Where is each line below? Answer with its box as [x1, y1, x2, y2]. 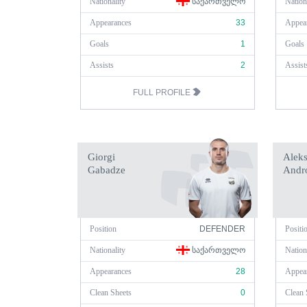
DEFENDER [199, 224, 245, 234]
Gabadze [88, 164, 125, 175]
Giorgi [88, 151, 115, 162]
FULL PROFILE [132, 88, 193, 97]
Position [90, 224, 116, 234]
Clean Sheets [90, 288, 132, 297]
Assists [90, 60, 114, 70]
